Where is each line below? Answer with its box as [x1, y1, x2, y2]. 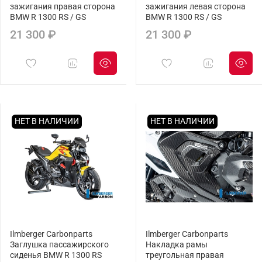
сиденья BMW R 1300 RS [10, 250, 102, 261]
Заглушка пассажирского [10, 240, 109, 250]
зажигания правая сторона [10, 2, 115, 12]
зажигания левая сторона [146, 2, 246, 12]
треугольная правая [146, 250, 224, 261]
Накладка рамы [146, 240, 208, 250]
